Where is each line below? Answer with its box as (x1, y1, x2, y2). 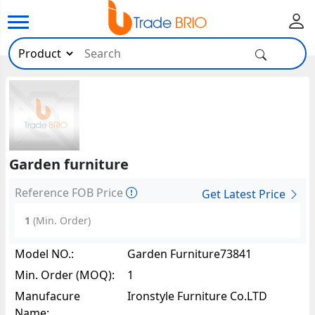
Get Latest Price (201, 186, 288, 202)
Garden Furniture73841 (127, 245, 252, 262)
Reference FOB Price (15, 185, 127, 200)
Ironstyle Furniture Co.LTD (127, 288, 268, 304)
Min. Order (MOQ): (15, 266, 115, 283)
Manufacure (15, 288, 81, 304)
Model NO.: (15, 245, 75, 262)
